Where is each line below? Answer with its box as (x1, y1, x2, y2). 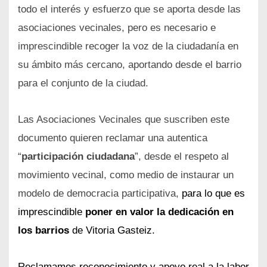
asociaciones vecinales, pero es (18, 22, 164, 34)
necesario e (164, 22, 216, 34)
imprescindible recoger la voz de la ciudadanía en (18, 41, 238, 52)
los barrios (18, 225, 69, 237)
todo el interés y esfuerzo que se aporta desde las (18, 4, 241, 15)
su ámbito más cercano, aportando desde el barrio (18, 59, 241, 71)
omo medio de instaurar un (115, 169, 234, 181)
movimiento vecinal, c (18, 169, 115, 181)
